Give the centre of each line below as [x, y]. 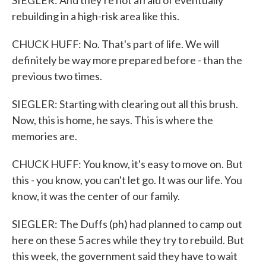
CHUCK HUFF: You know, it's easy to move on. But [127, 164]
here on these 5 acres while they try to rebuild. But [128, 240]
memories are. [45, 136]
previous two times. [57, 76]
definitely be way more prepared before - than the [127, 60]
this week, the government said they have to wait [125, 256]
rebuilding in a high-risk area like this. [96, 16]
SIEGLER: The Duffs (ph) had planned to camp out [127, 224]
